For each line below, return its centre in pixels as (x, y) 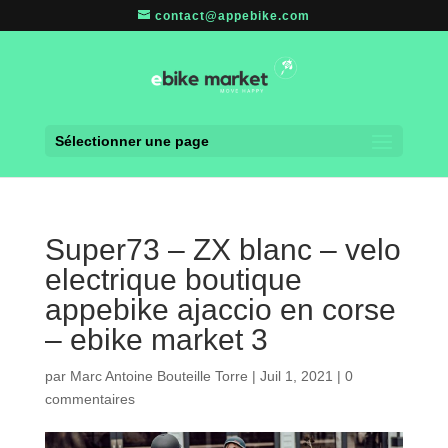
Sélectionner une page (131, 141)
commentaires (89, 399)
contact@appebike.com (232, 16)
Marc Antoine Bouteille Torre (158, 376)
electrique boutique (173, 280)
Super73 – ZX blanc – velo (222, 250)
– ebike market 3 (156, 340)
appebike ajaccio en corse (220, 310)
